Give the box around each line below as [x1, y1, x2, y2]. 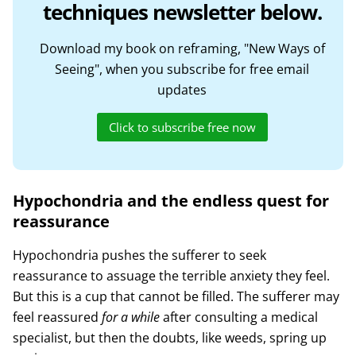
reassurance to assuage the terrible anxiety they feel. [12, 266, 330, 284]
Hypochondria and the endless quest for [12, 189, 329, 211]
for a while [101, 308, 160, 326]
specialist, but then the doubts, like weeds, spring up [12, 328, 327, 346]
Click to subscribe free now [108, 118, 256, 135]
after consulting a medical [159, 308, 318, 326]
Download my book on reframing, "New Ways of [39, 39, 325, 57]
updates [157, 80, 207, 99]
